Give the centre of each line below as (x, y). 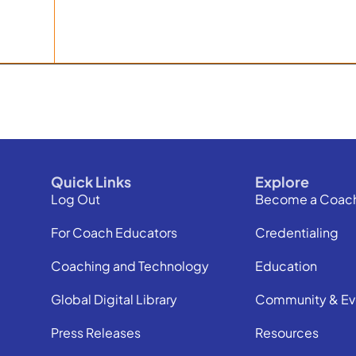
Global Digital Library (114, 299)
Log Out (75, 199)
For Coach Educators (114, 232)
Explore (282, 182)
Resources (287, 333)
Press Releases (95, 333)
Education (286, 266)
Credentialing (297, 232)
